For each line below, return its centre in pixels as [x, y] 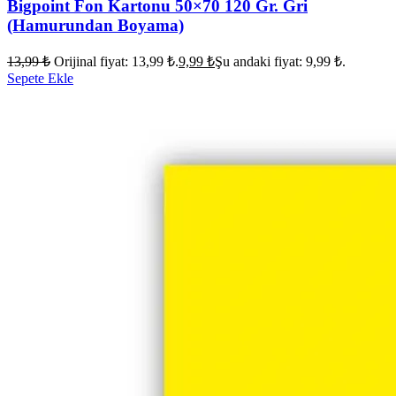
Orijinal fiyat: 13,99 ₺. [116, 62]
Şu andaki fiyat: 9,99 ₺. [280, 62]
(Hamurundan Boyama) [95, 25]
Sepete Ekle [40, 79]
